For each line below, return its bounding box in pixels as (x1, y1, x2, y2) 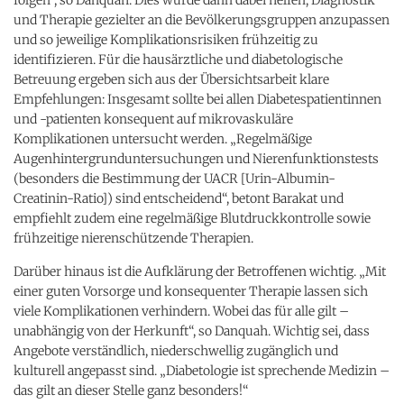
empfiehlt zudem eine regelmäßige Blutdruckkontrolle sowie (14, 209, 371, 226)
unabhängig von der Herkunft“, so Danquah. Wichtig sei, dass (14, 322, 370, 339)
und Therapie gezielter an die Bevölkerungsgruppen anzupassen (14, 11, 390, 28)
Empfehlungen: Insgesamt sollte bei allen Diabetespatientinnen (14, 90, 381, 107)
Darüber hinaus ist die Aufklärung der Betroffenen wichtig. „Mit (14, 262, 386, 280)
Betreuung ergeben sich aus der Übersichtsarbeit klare (14, 70, 329, 87)
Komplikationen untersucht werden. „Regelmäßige (14, 130, 312, 147)
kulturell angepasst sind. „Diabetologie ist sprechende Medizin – (14, 362, 390, 379)
